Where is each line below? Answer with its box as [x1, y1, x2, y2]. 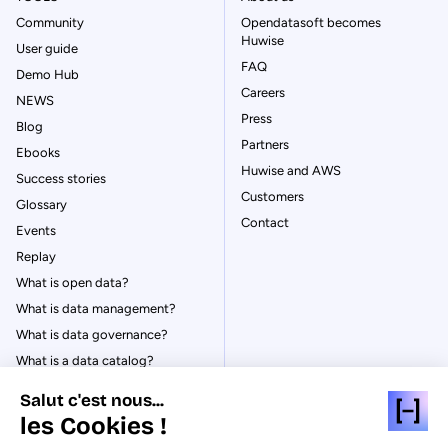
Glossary [16, 196, 67, 212]
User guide [16, 40, 78, 56]
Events [16, 222, 56, 238]
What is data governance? [16, 326, 168, 342]
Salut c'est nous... [20, 389, 164, 411]
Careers [241, 84, 285, 100]
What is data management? [16, 300, 176, 316]
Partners [241, 136, 289, 152]
